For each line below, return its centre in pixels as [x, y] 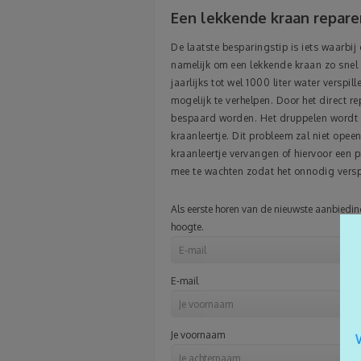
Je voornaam [198, 335]
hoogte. [187, 227]
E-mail [185, 281]
